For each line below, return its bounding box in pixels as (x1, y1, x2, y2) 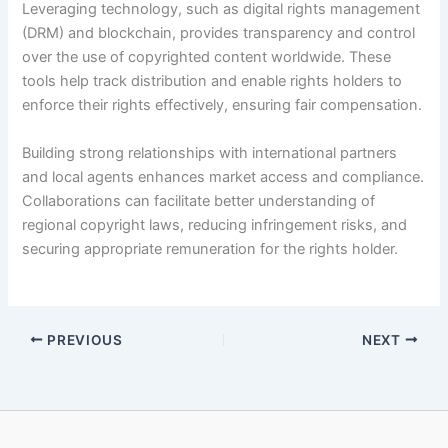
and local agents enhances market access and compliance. (22, 167, 425, 186)
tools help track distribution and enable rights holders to (22, 72, 403, 91)
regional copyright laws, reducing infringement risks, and (22, 215, 408, 234)
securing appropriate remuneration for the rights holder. (22, 239, 399, 258)
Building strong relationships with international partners (22, 143, 398, 162)
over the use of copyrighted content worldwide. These (22, 48, 392, 67)
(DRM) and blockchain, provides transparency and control (22, 24, 416, 43)
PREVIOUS (43, 331, 123, 348)
